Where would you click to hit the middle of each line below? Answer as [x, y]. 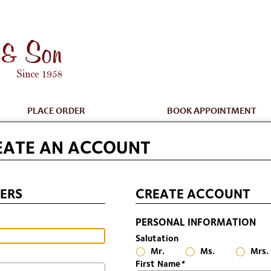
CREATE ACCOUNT [193, 193]
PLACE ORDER [57, 110]
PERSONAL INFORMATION [196, 222]
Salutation [157, 238]
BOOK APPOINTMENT [211, 110]
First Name [158, 263]
